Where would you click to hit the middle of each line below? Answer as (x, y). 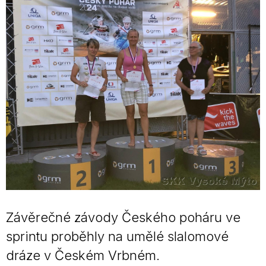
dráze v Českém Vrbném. (83, 255)
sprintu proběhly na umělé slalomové (117, 236)
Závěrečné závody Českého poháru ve (123, 217)
